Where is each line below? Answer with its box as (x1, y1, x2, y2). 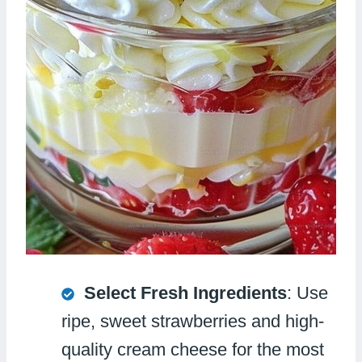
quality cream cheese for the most (61, 339, 324, 360)
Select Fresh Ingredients (84, 283, 287, 303)
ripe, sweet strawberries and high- (61, 311, 324, 331)
